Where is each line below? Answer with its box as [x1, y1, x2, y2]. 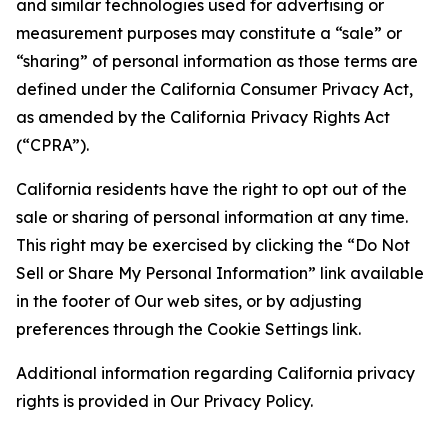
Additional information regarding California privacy [16, 363, 415, 383]
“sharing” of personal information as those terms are [16, 51, 418, 71]
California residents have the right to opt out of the [16, 179, 407, 199]
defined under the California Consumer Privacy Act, [16, 79, 413, 99]
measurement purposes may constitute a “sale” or [16, 23, 402, 43]
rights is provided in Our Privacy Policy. [16, 391, 313, 411]
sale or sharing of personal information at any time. [16, 207, 408, 227]
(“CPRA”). [16, 135, 89, 155]
